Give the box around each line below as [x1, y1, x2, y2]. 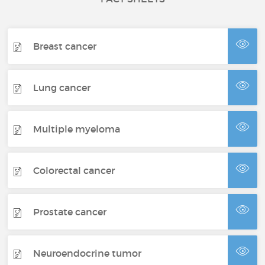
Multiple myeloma [33, 122, 121, 135]
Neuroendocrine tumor [33, 247, 142, 259]
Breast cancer [33, 40, 97, 52]
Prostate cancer [33, 205, 107, 218]
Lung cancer [33, 81, 91, 93]
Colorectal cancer [33, 164, 115, 176]
